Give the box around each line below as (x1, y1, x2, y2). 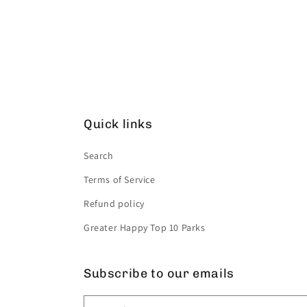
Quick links (84, 116, 153, 132)
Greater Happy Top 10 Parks (84, 221, 206, 234)
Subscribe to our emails (84, 266, 234, 281)
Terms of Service (84, 173, 156, 186)
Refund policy (84, 197, 145, 210)
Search (84, 149, 114, 162)
